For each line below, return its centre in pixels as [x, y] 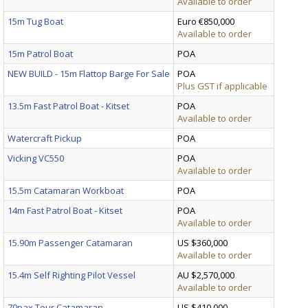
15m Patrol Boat [40, 53]
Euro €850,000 [206, 21]
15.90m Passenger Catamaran [70, 242]
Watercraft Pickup [45, 138]
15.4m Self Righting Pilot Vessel [71, 275]
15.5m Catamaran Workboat [66, 190]
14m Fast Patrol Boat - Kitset [65, 210]
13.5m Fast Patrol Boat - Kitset [68, 106]
